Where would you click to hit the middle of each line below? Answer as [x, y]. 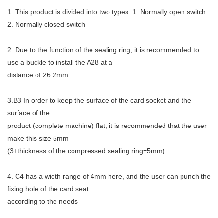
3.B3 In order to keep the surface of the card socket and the [99, 100]
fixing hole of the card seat [48, 189]
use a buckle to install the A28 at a [60, 63]
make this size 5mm [38, 138]
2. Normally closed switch [46, 25]
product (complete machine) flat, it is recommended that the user [107, 126]
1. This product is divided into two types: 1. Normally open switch [107, 12]
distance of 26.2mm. [39, 75]
